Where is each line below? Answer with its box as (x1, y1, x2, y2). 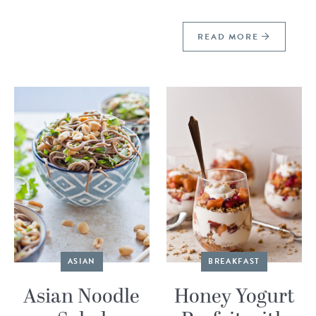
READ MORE (197, 30, 262, 44)
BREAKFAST (208, 255, 261, 268)
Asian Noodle (23, 282, 140, 312)
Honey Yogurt (174, 282, 295, 312)
